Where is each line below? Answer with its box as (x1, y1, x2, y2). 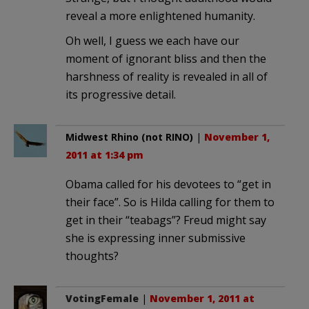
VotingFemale (66, 291, 139, 305)
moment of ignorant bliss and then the (66, 50, 266, 66)
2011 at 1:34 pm (66, 148, 143, 161)
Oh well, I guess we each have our (66, 32, 239, 48)
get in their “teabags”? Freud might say (66, 212, 266, 228)
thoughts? (66, 248, 119, 263)
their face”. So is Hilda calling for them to (66, 194, 275, 210)
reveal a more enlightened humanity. (66, 8, 255, 23)
